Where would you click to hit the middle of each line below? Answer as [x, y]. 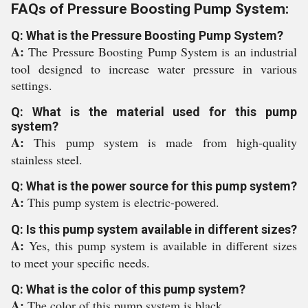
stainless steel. [47, 159]
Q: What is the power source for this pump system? [154, 186]
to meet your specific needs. [80, 263]
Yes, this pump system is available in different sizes [163, 245]
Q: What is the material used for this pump [154, 112]
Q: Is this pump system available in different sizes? [154, 229]
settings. [32, 85]
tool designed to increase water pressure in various [154, 69]
